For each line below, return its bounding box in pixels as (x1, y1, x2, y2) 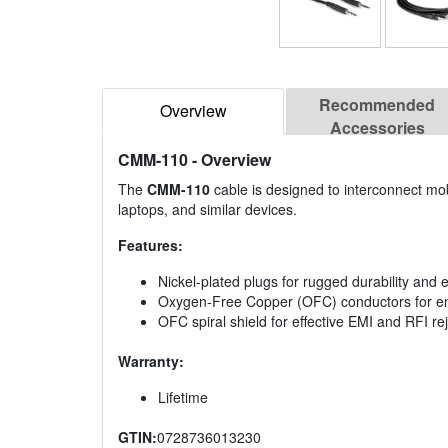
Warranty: (118, 351, 184, 372)
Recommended (319, 93, 435, 117)
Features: (118, 235, 183, 256)
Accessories (329, 116, 425, 140)
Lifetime (158, 387, 208, 408)
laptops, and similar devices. (118, 199, 297, 220)
